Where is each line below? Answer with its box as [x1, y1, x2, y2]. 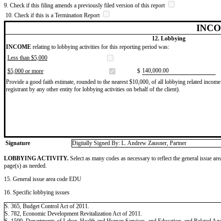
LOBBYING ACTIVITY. [4, 154, 69, 162]
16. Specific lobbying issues [4, 188, 70, 196]
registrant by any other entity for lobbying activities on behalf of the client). [6, 85, 180, 93]
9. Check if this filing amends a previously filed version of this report [4, 1, 166, 9]
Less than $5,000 [7, 54, 47, 61]
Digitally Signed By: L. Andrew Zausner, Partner [72, 139, 186, 147]
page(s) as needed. [4, 162, 47, 169]
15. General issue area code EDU [4, 175, 81, 183]
